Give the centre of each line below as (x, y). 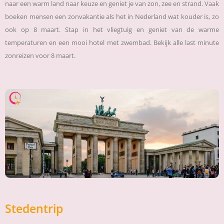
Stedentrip (34, 209)
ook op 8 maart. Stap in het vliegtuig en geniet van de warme (112, 29)
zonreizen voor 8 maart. (40, 55)
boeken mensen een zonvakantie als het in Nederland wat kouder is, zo (112, 16)
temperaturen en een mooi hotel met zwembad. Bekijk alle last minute (112, 42)
